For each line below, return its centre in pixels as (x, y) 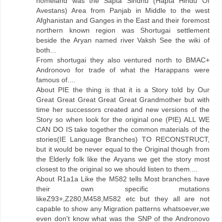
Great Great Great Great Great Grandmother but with (123, 99)
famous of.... (56, 80)
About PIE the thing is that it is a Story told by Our (123, 89)
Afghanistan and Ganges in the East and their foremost (123, 20)
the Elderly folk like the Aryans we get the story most (123, 159)
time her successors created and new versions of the (123, 109)
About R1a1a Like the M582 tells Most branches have (123, 179)
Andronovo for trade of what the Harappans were (123, 70)
